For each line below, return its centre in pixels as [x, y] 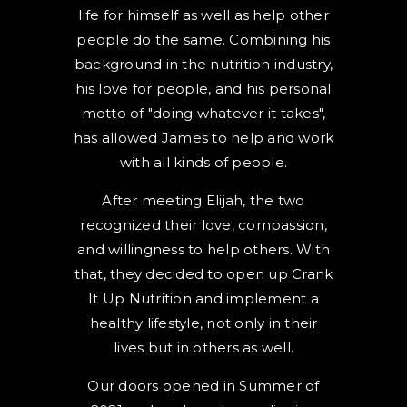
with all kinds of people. [203, 162]
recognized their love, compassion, [203, 224]
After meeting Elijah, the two [203, 200]
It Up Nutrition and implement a [203, 298]
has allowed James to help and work [203, 137]
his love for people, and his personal [203, 88]
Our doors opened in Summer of [203, 385]
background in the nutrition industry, [203, 64]
